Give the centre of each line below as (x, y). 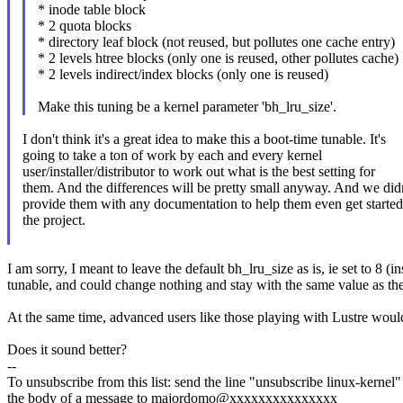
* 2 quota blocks (84, 26)
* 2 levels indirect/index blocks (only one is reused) (183, 75)
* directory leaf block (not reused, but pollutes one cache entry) (216, 42)
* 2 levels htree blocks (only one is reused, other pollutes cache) (218, 58)
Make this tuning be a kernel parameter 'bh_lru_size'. (187, 107)
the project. (54, 220)
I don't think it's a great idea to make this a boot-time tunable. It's (204, 139)
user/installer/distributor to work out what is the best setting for (198, 172)
